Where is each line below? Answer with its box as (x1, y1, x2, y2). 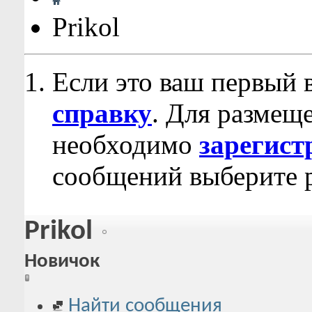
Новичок (24, 251, 100, 272)
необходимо (52, 130, 199, 159)
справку (52, 98, 152, 128)
